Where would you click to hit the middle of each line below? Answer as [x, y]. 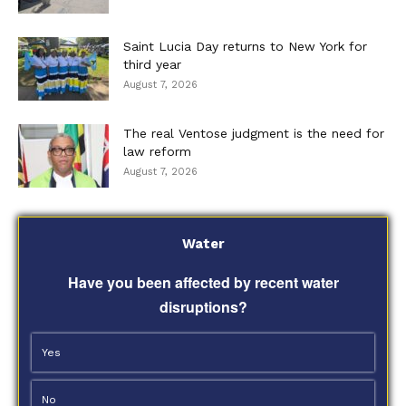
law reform [157, 151]
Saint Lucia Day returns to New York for [245, 46]
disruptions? [203, 306]
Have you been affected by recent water [203, 282]
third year [152, 64]
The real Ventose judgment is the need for [254, 133]
